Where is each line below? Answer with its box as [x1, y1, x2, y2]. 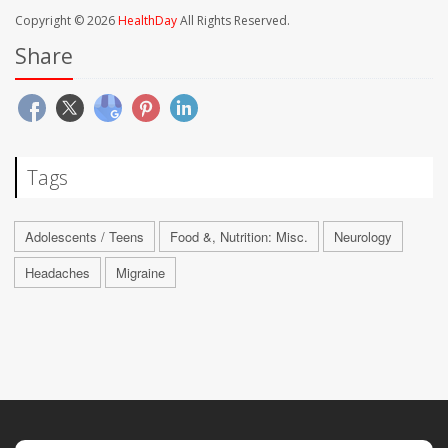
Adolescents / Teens [25, 226, 144, 246]
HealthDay [118, 11, 177, 29]
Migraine [116, 262, 165, 282]
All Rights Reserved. [177, 11, 290, 29]
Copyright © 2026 [15, 11, 118, 29]
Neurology [334, 226, 392, 246]
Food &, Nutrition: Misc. [170, 226, 308, 246]
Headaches [25, 262, 90, 282]
